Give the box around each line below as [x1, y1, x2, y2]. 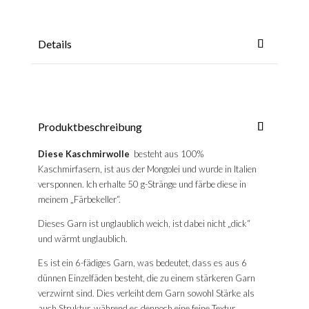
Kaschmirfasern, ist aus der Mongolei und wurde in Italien [37, 163, 257, 175]
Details [37, 37, 72, 51]
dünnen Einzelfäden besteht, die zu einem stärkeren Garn [37, 272, 255, 284]
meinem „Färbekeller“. [37, 194, 121, 206]
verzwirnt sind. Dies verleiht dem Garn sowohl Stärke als [37, 288, 255, 299]
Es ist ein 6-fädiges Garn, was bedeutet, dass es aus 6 [37, 257, 247, 269]
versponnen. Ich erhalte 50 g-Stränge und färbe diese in [37, 179, 246, 190]
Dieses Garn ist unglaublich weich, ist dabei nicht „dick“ [37, 218, 250, 230]
